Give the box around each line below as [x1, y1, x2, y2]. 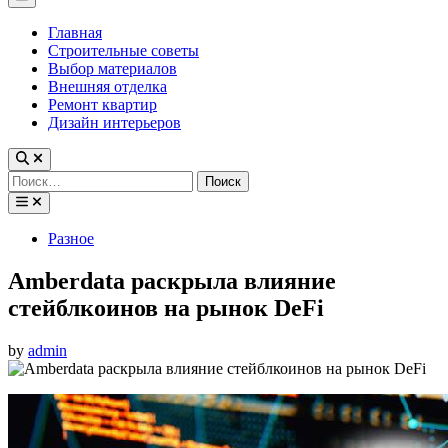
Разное [48, 229, 94, 247]
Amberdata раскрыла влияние [8, 267, 336, 294]
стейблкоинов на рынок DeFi [8, 294, 324, 321]
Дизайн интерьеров [48, 114, 181, 132]
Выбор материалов [48, 60, 177, 78]
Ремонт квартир [48, 96, 157, 114]
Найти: [7, 169, 55, 187]
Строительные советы [48, 42, 199, 60]
